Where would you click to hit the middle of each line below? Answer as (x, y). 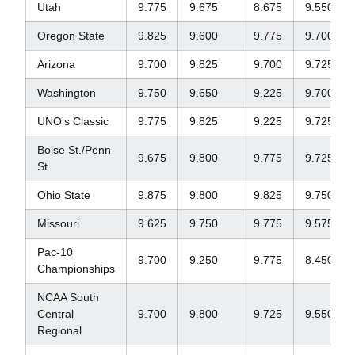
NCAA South (68, 297)
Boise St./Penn (74, 150)
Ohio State (63, 195)
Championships (76, 269)
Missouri (58, 223)
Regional (59, 330)
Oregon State (71, 36)
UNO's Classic (73, 121)
